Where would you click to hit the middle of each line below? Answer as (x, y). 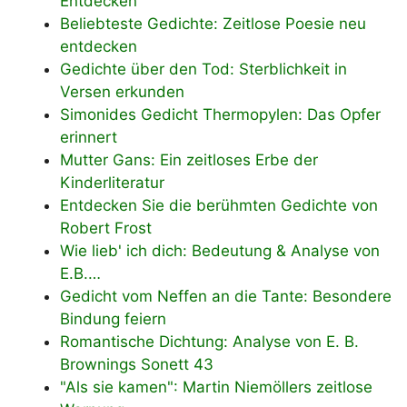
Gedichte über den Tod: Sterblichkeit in (203, 69)
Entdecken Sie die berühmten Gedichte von (219, 205)
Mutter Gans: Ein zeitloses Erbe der (189, 159)
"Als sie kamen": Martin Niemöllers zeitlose (216, 387)
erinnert (89, 137)
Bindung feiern (113, 318)
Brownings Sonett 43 (137, 364)
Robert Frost (106, 228)
